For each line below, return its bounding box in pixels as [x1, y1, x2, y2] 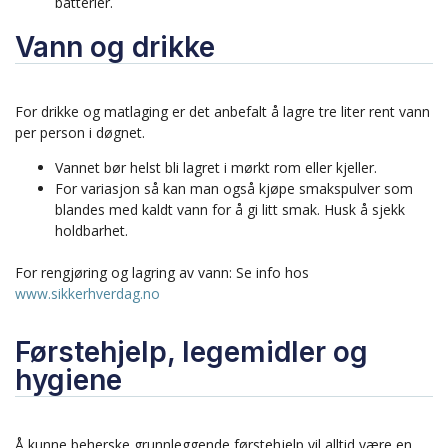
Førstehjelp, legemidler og [15, 335, 368, 370]
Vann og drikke [15, 29, 215, 64]
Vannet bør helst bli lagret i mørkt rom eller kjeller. [55, 157, 377, 177]
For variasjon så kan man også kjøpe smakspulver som [55, 178, 413, 198]
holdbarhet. [55, 220, 128, 240]
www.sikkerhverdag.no [15, 283, 160, 303]
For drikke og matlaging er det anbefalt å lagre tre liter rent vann [15, 101, 430, 121]
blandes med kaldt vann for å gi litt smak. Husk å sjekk [55, 199, 405, 219]
